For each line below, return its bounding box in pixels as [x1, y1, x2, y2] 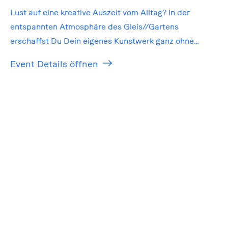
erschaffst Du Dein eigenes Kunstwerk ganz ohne [10, 36, 194, 46]
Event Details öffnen [10, 59, 98, 70]
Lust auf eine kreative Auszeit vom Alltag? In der [10, 8, 190, 17]
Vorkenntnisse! [10, 50, 65, 60]
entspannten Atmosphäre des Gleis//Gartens [10, 22, 179, 32]
